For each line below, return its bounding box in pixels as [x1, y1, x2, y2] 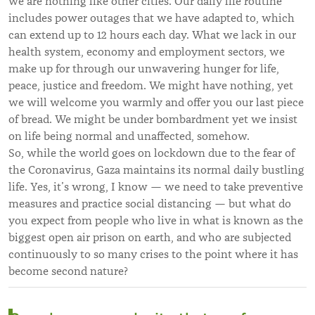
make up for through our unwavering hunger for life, [8, 61, 279, 76]
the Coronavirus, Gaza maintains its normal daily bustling [8, 162, 304, 177]
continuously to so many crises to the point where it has [8, 247, 298, 262]
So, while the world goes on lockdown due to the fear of [8, 146, 295, 160]
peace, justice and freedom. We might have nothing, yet [8, 78, 293, 93]
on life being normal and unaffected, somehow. [8, 129, 250, 143]
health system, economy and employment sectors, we [8, 44, 285, 59]
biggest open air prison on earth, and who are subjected [8, 230, 291, 245]
